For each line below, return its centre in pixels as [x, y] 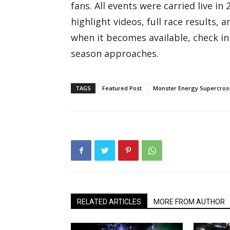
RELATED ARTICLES [109, 202]
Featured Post [122, 88]
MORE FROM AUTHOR [189, 202]
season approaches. [115, 53]
